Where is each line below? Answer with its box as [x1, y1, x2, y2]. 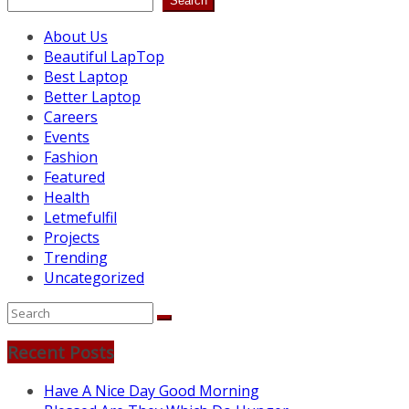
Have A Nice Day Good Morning [44, 381, 259, 401]
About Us [44, 26, 108, 47]
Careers [44, 106, 98, 127]
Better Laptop [44, 86, 141, 107]
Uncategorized [44, 267, 144, 288]
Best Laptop [44, 66, 128, 87]
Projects [44, 226, 100, 247]
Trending [44, 246, 108, 267]
